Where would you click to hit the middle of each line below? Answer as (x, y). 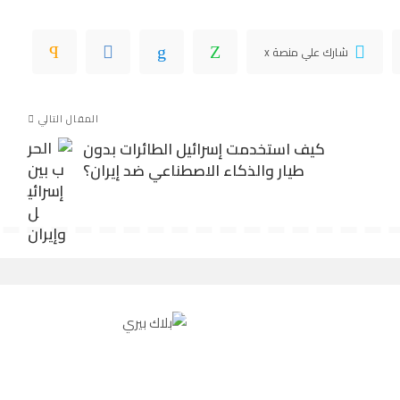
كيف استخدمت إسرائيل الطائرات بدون (204, 149)
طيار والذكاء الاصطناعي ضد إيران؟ (193, 170)
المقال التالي (68, 118)
